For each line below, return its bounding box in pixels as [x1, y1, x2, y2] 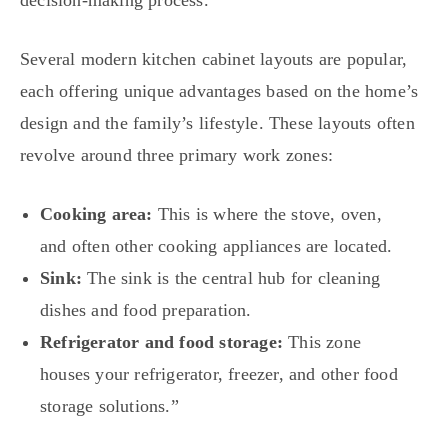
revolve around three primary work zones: [20, 145, 334, 166]
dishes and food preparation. [40, 300, 252, 321]
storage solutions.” [40, 396, 179, 417]
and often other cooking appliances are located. [40, 236, 393, 257]
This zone [283, 332, 361, 353]
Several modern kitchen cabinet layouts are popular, [20, 49, 408, 70]
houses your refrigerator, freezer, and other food [40, 364, 398, 385]
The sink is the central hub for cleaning [82, 268, 381, 289]
